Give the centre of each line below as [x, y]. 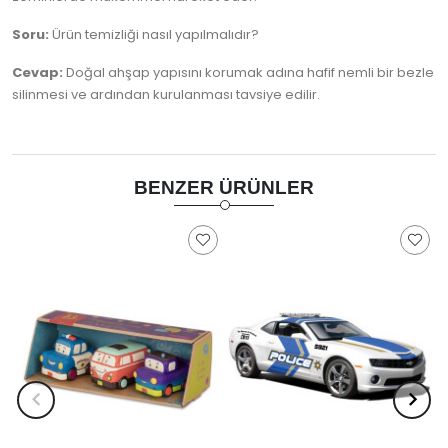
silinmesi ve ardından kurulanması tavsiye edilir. [166, 95]
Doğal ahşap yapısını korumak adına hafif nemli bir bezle [248, 73]
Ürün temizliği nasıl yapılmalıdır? [154, 35]
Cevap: [37, 73]
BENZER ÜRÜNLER [224, 188]
